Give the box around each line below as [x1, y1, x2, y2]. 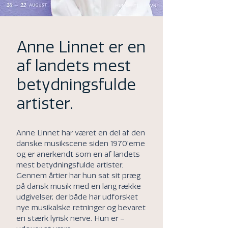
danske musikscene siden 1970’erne [16, 139, 145, 148]
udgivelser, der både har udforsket [16, 192, 138, 202]
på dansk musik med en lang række [16, 182, 141, 191]
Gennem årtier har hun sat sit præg [16, 171, 140, 180]
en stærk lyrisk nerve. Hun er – [16, 214, 125, 223]
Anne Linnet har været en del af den [16, 128, 145, 137]
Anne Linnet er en [17, 38, 146, 56]
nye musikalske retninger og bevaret [16, 203, 146, 212]
